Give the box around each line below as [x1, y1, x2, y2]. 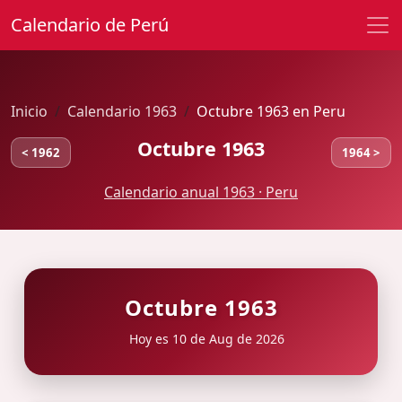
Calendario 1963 [67, 101, 177, 121]
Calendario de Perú [11, 13, 169, 37]
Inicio [11, 101, 48, 121]
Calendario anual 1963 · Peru [104, 182, 298, 203]
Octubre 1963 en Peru [197, 101, 345, 121]
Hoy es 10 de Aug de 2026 [125, 329, 284, 347]
